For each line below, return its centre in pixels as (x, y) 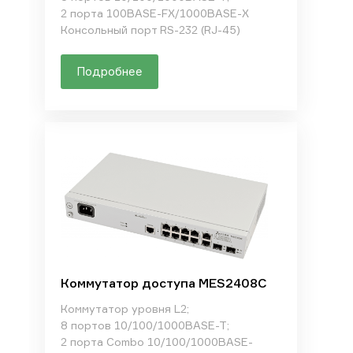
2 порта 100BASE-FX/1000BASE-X (154, 13)
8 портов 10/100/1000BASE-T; (145, 325)
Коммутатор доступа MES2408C (163, 283)
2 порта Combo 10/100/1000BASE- (156, 342)
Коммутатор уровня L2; (124, 308)
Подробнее (109, 71)
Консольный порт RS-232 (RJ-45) (150, 30)
